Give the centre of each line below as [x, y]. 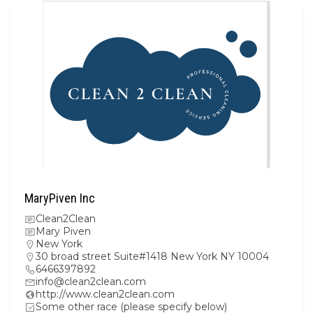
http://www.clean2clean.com [105, 294]
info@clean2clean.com [91, 281]
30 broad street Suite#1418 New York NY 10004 [152, 256]
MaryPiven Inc [60, 198]
